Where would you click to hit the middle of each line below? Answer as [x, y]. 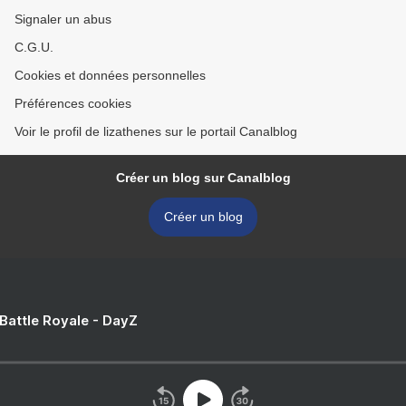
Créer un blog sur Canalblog [203, 178]
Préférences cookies [73, 104]
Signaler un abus [63, 19]
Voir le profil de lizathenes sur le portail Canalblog [156, 132]
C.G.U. [34, 48]
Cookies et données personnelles [110, 76]
